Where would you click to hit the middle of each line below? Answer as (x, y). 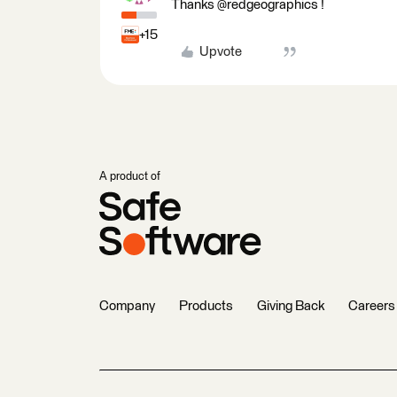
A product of (130, 177)
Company (127, 306)
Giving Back (291, 306)
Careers (372, 306)
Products (206, 306)
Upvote (220, 52)
